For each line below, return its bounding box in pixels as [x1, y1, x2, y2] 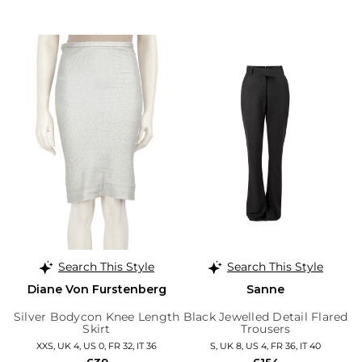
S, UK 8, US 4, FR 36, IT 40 [210, 339, 321, 351]
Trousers [240, 321, 291, 336]
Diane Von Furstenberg [27, 281, 166, 297]
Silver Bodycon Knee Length [13, 309, 180, 324]
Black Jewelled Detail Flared [183, 309, 348, 324]
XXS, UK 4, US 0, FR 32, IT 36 [36, 339, 157, 351]
